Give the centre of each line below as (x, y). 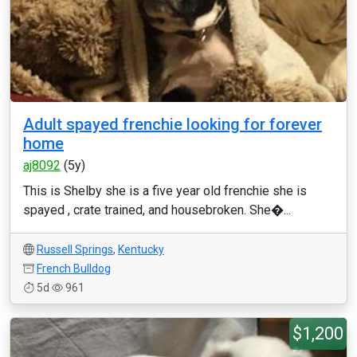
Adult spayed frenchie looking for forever (173, 124)
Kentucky (141, 249)
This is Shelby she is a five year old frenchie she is (165, 191)
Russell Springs (75, 249)
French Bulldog (74, 269)
